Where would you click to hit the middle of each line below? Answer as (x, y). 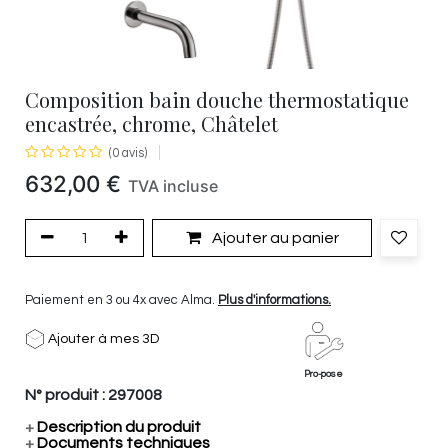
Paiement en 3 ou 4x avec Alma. (121, 299)
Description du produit (117, 426)
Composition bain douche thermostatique (217, 99)
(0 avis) (128, 153)
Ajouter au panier (273, 237)
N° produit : (66, 394)
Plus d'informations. (274, 299)
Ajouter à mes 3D (102, 338)
